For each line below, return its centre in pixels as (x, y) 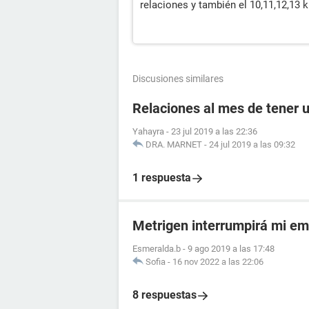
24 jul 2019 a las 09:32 (252, 144)
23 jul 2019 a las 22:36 (214, 131)
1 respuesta (162, 178)
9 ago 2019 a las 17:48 (231, 249)
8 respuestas (165, 295)
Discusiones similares (178, 79)
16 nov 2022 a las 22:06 (218, 262)
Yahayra (148, 131)
